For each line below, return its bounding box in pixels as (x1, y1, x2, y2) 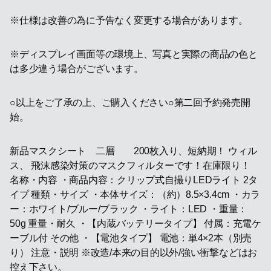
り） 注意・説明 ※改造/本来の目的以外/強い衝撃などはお (10, 247, 258, 258)
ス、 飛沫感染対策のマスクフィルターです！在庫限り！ (10, 160, 250, 171)
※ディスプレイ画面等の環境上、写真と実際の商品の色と (10, 49, 258, 59)
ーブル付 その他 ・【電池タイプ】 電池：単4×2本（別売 (10, 233, 252, 243)
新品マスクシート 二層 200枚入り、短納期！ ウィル (10, 146, 257, 156)
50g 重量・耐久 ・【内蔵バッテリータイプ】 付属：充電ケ (10, 218, 261, 229)
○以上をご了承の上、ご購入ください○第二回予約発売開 (10, 97, 250, 108)
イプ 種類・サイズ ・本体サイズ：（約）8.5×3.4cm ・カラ (10, 189, 261, 200)
